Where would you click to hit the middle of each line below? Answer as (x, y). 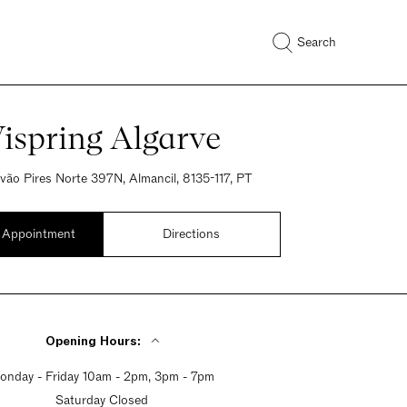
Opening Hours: (93, 341)
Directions (191, 234)
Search (317, 42)
